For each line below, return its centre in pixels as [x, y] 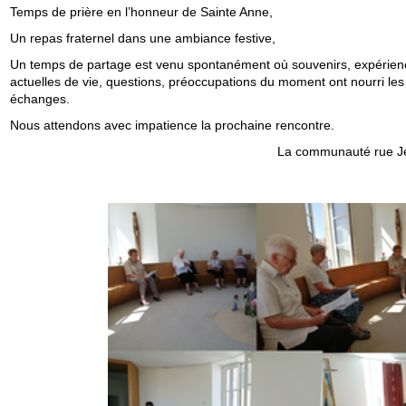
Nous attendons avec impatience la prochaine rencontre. [172, 125]
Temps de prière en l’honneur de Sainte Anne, [141, 11]
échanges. [41, 98]
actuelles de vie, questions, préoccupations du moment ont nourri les [207, 81]
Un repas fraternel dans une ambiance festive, [142, 38]
